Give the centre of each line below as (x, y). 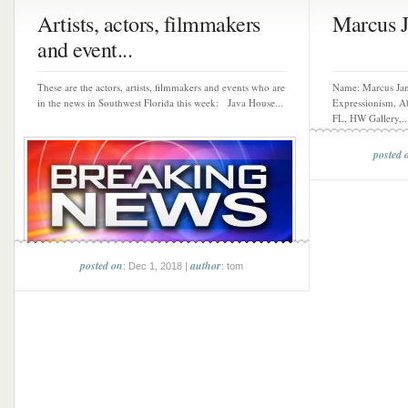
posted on (102, 265)
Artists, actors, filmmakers (149, 24)
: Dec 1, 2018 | (157, 266)
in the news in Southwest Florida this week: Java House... (160, 102)
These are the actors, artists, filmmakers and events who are (161, 87)
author (206, 265)
